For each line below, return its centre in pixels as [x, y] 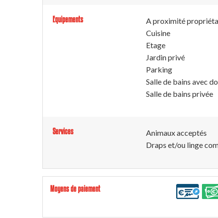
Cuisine [158, 33]
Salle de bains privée [180, 94]
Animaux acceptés [176, 133]
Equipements [68, 19]
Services [63, 131]
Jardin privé [165, 57]
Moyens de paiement [75, 189]
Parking [159, 69]
